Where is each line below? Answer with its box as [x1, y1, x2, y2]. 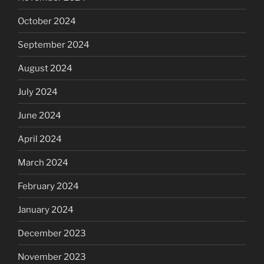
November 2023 [18, 251, 86, 262]
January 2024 [18, 204, 74, 215]
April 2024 [18, 133, 62, 144]
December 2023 [18, 227, 86, 239]
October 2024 [18, 15, 76, 27]
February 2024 [18, 180, 79, 192]
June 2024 [18, 110, 61, 121]
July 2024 [18, 86, 58, 97]
